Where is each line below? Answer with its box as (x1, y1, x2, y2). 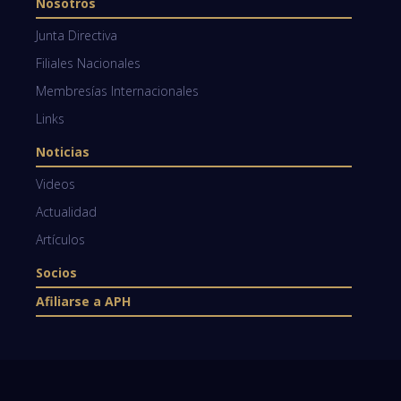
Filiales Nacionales (36, 54, 141, 72)
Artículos (36, 230, 85, 248)
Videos (36, 175, 75, 192)
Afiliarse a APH (36, 292, 131, 310)
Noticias (36, 142, 90, 160)
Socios (36, 263, 77, 281)
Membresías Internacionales (36, 81, 199, 99)
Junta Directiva (36, 26, 117, 44)
